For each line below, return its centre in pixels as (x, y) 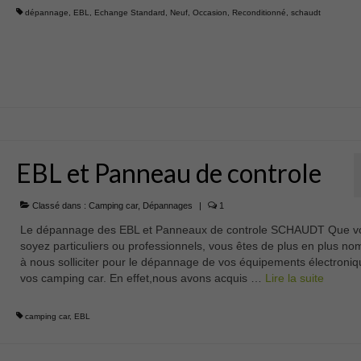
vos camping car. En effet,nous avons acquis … (142, 278)
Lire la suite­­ (294, 278)
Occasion (210, 12)
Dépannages (167, 205)
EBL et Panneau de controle (168, 172)
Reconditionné (259, 12)
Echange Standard (129, 12)
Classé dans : (59, 205)
